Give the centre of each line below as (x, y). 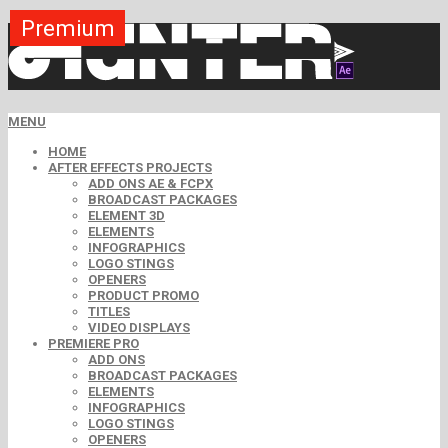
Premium (67, 28)
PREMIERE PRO (93, 344)
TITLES (109, 312)
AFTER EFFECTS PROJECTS (130, 168)
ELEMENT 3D (126, 216)
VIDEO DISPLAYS (139, 328)
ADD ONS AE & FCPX (150, 184)
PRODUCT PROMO (143, 296)
